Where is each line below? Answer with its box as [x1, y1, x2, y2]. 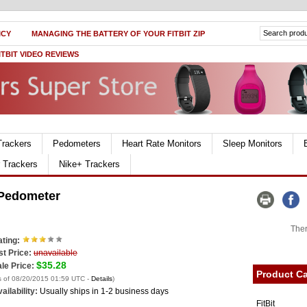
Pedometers [53, 138, 101, 149]
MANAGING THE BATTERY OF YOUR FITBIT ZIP [32, 29, 205, 38]
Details [91, 275, 112, 282]
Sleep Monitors [223, 138, 282, 149]
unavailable [34, 248, 77, 258]
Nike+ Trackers [59, 159, 120, 169]
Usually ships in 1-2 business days [40, 286, 169, 296]
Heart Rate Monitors [122, 138, 201, 149]
